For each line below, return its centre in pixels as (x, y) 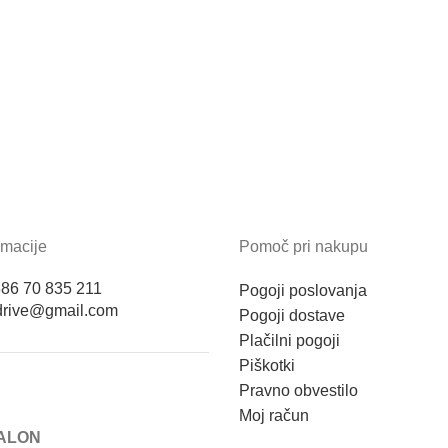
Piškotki (267, 366)
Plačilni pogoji (289, 341)
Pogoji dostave (292, 316)
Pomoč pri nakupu (303, 247)
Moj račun (274, 416)
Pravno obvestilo (298, 391)
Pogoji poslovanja (303, 291)
